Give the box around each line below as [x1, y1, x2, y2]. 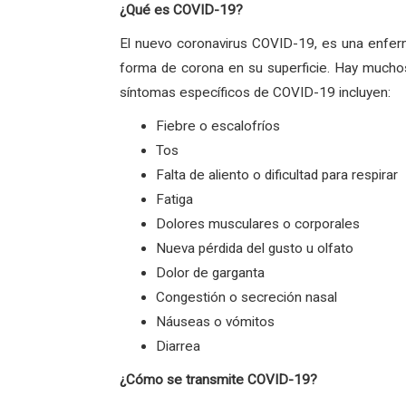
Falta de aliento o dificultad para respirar [156, 167, 398, 183]
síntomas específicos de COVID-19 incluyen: [120, 84, 391, 101]
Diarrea [156, 338, 200, 354]
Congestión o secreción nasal [156, 289, 337, 305]
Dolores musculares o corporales [156, 216, 360, 232]
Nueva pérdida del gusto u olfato [156, 240, 353, 256]
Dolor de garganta [156, 265, 265, 281]
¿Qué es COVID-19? [120, 2, 243, 18]
